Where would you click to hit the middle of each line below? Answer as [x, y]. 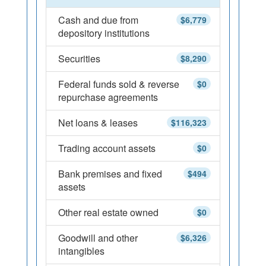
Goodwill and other [98, 238]
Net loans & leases [98, 123]
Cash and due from [98, 20]
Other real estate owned [108, 212]
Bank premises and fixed [110, 174]
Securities [79, 58]
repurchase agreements [108, 97]
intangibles [81, 251]
